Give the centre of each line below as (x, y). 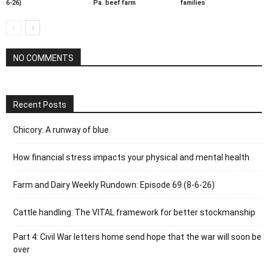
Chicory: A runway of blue (61, 130)
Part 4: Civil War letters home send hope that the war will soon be (137, 237)
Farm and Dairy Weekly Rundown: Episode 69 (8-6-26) (114, 185)
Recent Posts (40, 104)
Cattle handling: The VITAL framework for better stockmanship (134, 212)
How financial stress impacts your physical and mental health (131, 157)
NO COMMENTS (43, 58)
